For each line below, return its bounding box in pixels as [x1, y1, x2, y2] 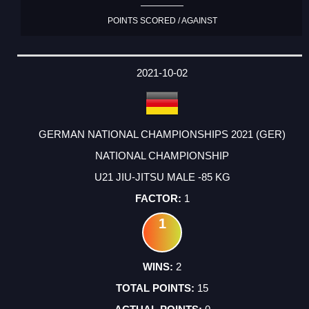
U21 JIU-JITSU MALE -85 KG [94, 171, 230, 183]
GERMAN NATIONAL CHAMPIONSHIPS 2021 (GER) [39, 128, 286, 141]
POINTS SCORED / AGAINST [107, 15, 217, 26]
